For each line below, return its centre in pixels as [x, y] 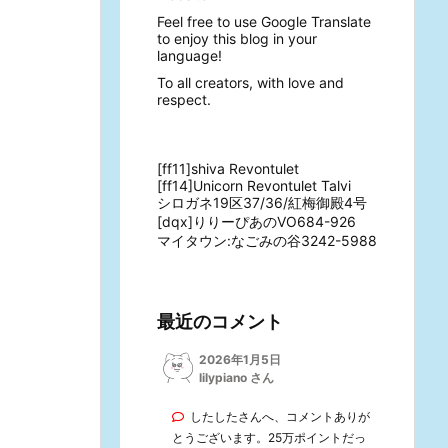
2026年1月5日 [240, 360]
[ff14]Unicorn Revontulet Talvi [254, 186]
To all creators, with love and [250, 83]
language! [189, 56]
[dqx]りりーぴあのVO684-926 [256, 222]
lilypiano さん [236, 378]
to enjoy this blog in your [237, 39]
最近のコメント [220, 322]
